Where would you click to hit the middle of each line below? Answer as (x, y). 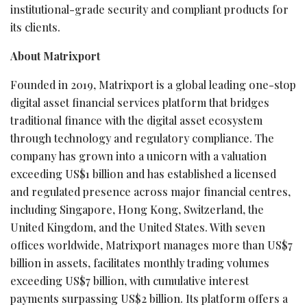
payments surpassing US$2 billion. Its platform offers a (149, 298)
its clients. (35, 27)
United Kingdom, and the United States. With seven (138, 227)
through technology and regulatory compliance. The (142, 138)
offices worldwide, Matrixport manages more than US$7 (151, 245)
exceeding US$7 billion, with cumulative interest (130, 280)
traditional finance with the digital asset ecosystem (136, 120)
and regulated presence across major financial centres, (150, 191)
